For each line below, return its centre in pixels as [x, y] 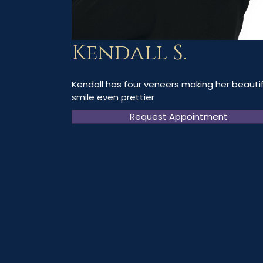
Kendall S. [129, 53]
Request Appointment [179, 116]
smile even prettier [113, 97]
